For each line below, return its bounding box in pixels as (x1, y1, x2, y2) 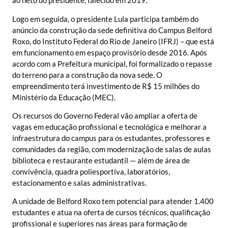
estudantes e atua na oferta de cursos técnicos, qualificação (12, 208, 210, 217)
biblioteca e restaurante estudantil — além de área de (12, 155, 190, 165)
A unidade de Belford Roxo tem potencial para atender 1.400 (12, 196, 214, 206)
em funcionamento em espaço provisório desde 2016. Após (12, 47, 207, 57)
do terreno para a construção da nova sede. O (12, 70, 162, 79)
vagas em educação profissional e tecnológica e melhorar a (12, 122, 207, 131)
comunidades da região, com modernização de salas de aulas (12, 144, 211, 154)
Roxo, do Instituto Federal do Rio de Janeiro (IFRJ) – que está (12, 36, 214, 46)
